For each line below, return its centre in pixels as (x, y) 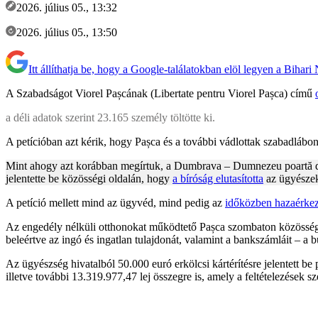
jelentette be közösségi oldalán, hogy (89, 178)
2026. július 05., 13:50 (67, 32)
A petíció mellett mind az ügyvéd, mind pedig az (115, 202)
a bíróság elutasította (218, 178)
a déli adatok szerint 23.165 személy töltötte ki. (110, 117)
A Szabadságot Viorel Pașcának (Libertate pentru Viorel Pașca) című (160, 93)
